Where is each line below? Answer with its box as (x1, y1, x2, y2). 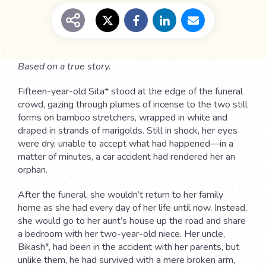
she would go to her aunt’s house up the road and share (18, 214, 246, 228)
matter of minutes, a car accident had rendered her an (18, 150, 235, 164)
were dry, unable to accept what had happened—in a (18, 137, 233, 151)
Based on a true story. (18, 60, 113, 74)
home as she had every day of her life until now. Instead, (18, 201, 247, 215)
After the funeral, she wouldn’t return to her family (18, 188, 223, 202)
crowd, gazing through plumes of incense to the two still (18, 98, 248, 112)
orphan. (18, 163, 50, 177)
